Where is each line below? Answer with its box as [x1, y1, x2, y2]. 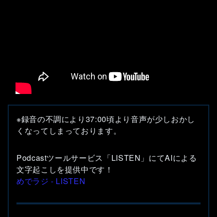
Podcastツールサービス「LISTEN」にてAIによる [16, 152, 197, 163]
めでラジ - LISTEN [16, 175, 86, 186]
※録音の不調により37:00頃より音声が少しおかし [16, 113, 195, 124]
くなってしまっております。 [16, 125, 122, 136]
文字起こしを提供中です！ [16, 164, 113, 175]
